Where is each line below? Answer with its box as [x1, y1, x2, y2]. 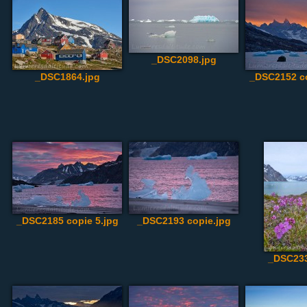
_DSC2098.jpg [151, 54, 217, 65]
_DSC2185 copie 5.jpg [16, 215, 119, 226]
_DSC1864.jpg [34, 71, 100, 82]
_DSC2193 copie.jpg [136, 215, 231, 226]
